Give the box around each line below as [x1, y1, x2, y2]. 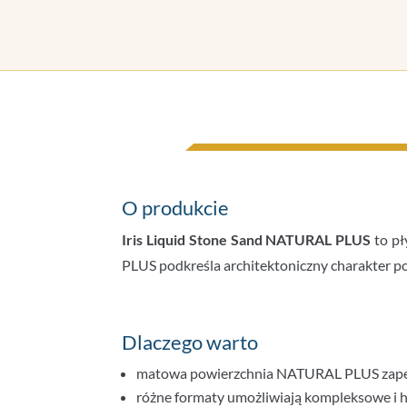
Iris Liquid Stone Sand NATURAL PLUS [122, 230, 372, 248]
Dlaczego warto [122, 329, 259, 354]
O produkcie [122, 194, 230, 220]
